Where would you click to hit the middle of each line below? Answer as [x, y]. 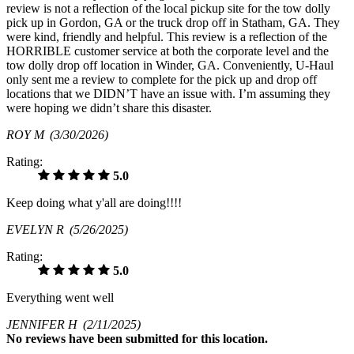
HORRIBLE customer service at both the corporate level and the [168, 51]
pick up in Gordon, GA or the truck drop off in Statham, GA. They [173, 23]
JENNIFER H [45, 325]
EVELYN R [38, 230]
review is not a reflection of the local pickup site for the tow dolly [168, 9]
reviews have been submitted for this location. [147, 339]
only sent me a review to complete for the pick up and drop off [162, 80]
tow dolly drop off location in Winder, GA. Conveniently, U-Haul [170, 66]
